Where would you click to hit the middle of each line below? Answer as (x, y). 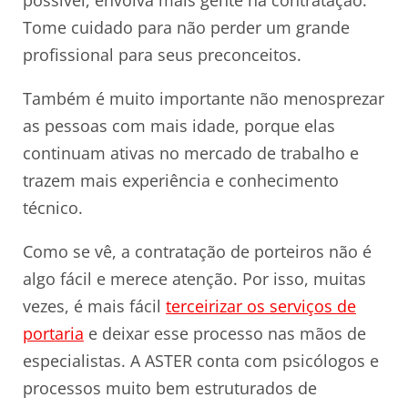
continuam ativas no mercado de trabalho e (191, 153)
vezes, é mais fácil (94, 306)
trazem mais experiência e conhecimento (181, 180)
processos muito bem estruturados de (170, 388)
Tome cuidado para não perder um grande (186, 27)
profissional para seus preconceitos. (162, 54)
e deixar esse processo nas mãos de (225, 333)
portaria (53, 333)
